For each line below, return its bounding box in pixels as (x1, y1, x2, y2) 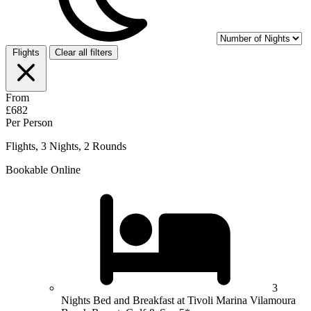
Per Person (6, 116, 53, 128)
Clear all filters (55, 47, 112, 58)
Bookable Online (6, 163, 81, 176)
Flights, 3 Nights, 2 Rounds (6, 140, 126, 152)
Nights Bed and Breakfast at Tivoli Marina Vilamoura (61, 294, 296, 306)
